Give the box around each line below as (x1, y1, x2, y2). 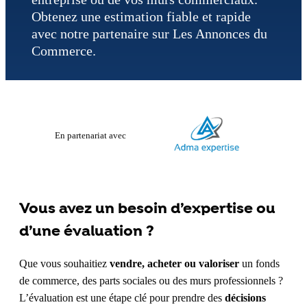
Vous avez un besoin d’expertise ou (19, 198, 275, 219)
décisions (225, 292, 266, 304)
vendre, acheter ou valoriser (110, 258, 239, 270)
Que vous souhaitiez (19, 258, 110, 270)
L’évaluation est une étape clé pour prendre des (19, 292, 225, 304)
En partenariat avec (55, 130, 127, 141)
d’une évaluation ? (19, 221, 154, 241)
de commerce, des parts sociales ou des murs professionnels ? (19, 275, 283, 287)
